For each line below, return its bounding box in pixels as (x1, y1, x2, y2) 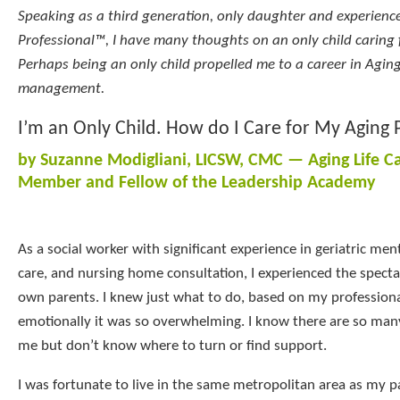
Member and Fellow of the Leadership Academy (18, 173, 375, 192)
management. (18, 80, 104, 96)
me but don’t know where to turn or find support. (18, 338, 327, 354)
